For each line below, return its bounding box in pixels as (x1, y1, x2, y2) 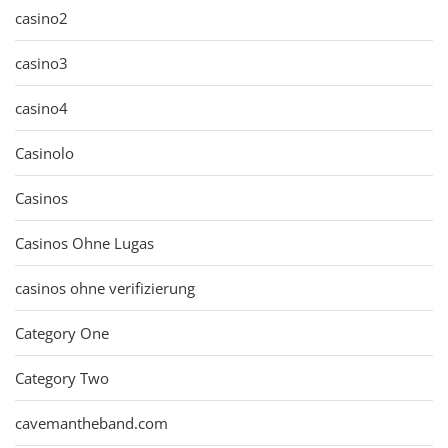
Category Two (15, 367, 109, 388)
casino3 (15, 52, 68, 73)
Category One (15, 322, 109, 343)
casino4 (15, 97, 68, 118)
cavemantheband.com (15, 412, 168, 433)
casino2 (15, 7, 68, 28)
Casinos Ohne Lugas (15, 232, 154, 253)
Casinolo (15, 142, 74, 163)
